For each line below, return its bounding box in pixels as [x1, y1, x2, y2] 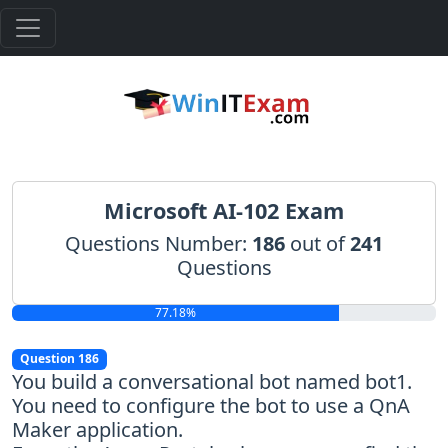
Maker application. [12, 415, 183, 443]
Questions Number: [65, 230, 252, 258]
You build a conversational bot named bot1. [12, 367, 412, 395]
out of [290, 230, 350, 258]
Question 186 [19, 350, 99, 368]
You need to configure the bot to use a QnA [12, 391, 410, 419]
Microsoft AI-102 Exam [104, 196, 344, 226]
